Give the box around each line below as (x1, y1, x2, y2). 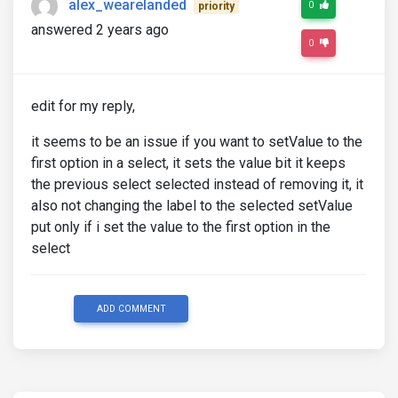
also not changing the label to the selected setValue (31, 196, 353, 214)
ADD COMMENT (96, 302, 166, 314)
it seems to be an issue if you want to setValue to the (31, 132, 362, 150)
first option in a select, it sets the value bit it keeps (31, 154, 346, 171)
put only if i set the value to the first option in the (31, 218, 330, 235)
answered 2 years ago (31, 20, 169, 38)
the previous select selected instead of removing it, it (31, 175, 363, 193)
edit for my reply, (31, 97, 135, 115)
